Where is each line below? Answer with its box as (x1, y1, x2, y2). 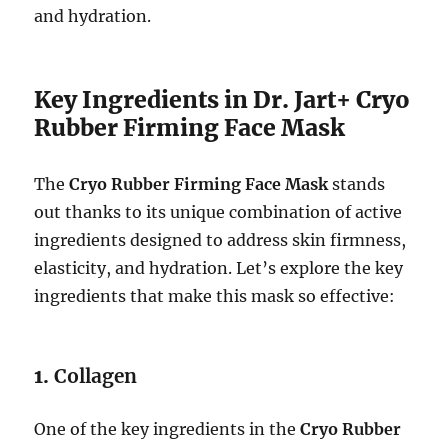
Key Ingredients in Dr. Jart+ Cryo (34, 85, 411, 115)
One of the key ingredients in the (34, 419, 301, 440)
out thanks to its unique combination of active (34, 202, 403, 223)
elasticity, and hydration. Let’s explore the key (34, 258, 404, 279)
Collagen (54, 364, 138, 389)
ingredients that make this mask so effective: (34, 286, 396, 307)
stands (328, 174, 386, 195)
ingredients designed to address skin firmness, (34, 230, 407, 251)
